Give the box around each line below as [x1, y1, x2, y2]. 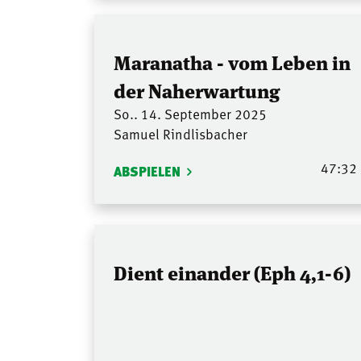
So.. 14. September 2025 [114, 104, 267, 124]
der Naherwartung [114, 76, 280, 105]
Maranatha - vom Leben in [114, 48, 351, 77]
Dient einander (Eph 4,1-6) [114, 257, 351, 286]
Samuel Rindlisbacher [114, 124, 247, 144]
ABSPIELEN [114, 161, 180, 182]
